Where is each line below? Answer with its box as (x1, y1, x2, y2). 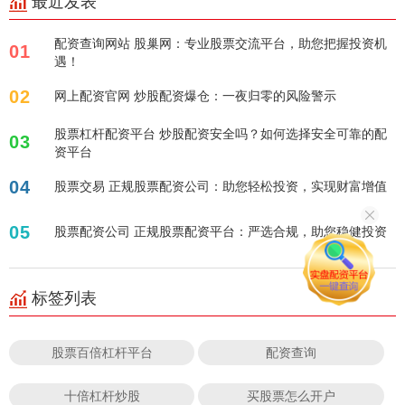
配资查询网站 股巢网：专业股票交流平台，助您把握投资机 (54, 34, 387, 52)
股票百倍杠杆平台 (51, 344, 153, 362)
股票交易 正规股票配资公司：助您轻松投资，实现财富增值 (54, 177, 387, 195)
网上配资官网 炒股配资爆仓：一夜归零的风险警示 (54, 87, 336, 105)
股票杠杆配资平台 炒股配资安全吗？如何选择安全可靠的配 (54, 125, 387, 143)
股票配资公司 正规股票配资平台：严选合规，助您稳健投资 (134, 222, 387, 240)
